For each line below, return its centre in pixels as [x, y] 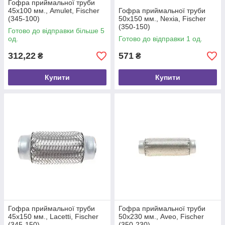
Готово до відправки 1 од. [160, 39]
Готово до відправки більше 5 [56, 31]
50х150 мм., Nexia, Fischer [162, 19]
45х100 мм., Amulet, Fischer [54, 11]
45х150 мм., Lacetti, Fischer [53, 216]
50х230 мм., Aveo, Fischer [161, 216]
